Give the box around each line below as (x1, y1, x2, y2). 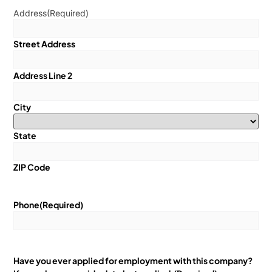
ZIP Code (13, 161, 51, 172)
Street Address (13, 38, 76, 49)
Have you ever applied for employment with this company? (13, 254, 253, 266)
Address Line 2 (13, 70, 73, 81)
